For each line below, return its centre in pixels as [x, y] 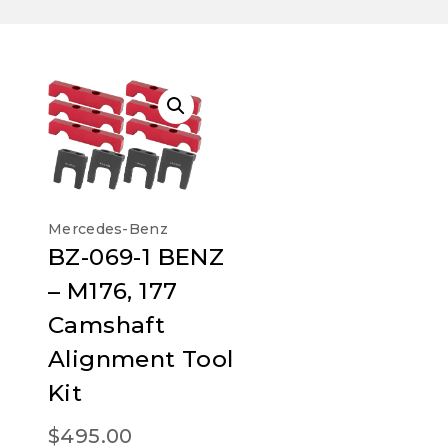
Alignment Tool [141, 358]
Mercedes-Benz [108, 228]
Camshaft [107, 324]
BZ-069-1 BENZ [136, 256]
